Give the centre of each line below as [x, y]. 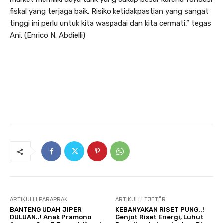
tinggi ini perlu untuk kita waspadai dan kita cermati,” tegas [111, 24]
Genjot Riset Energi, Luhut [160, 217]
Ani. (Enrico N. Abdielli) [48, 36]
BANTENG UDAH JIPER [46, 210]
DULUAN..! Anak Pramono [51, 217]
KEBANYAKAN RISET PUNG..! [160, 210]
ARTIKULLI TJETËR [141, 200]
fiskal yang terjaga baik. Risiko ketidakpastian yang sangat [109, 12]
